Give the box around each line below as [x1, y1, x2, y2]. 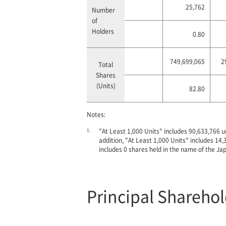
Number [92, 6, 115, 14]
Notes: [87, 110, 105, 119]
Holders [92, 27, 114, 35]
